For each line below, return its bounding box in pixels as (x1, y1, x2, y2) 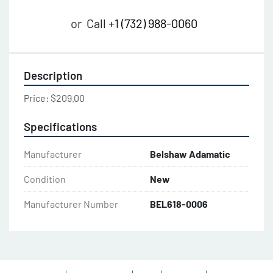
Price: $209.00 (24, 92, 85, 104)
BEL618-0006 (150, 198, 208, 210)
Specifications (24, 119, 97, 134)
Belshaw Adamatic (150, 148, 230, 160)
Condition (24, 173, 66, 185)
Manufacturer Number (24, 198, 118, 210)
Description (24, 68, 82, 83)
